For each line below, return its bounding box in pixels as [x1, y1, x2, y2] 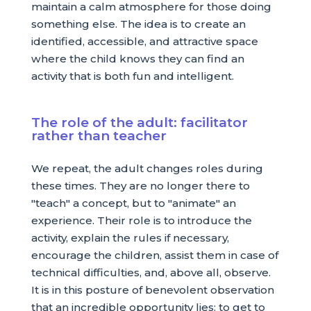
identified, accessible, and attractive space [31, 35, 258, 49]
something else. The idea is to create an [31, 17, 246, 31]
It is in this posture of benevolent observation [31, 283, 274, 297]
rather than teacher [31, 127, 167, 144]
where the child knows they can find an [31, 52, 244, 66]
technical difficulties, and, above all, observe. [31, 266, 271, 280]
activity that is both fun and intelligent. [31, 69, 234, 83]
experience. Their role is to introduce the [31, 214, 252, 228]
